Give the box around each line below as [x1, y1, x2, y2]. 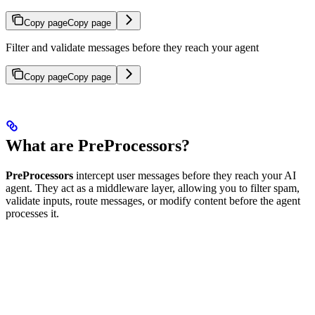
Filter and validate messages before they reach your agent [6, 41, 259, 54]
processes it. [6, 207, 59, 220]
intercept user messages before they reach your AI [73, 169, 296, 182]
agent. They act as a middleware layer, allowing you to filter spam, [6, 182, 300, 195]
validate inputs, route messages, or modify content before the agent [6, 195, 300, 207]
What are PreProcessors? [6, 136, 190, 155]
